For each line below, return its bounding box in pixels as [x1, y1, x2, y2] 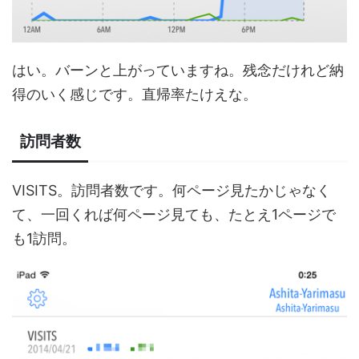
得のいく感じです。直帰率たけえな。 [12, 85, 257, 103]
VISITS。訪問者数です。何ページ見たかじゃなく [12, 181, 331, 199]
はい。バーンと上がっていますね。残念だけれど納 [12, 61, 344, 79]
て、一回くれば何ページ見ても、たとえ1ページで [12, 205, 336, 223]
